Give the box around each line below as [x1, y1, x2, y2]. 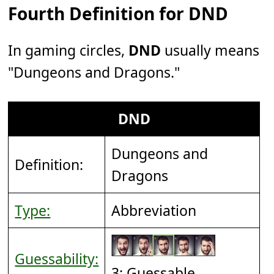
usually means [161, 40, 260, 61]
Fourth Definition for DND [8, 2, 229, 26]
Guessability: [15, 249, 99, 269]
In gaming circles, [8, 40, 129, 61]
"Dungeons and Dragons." [8, 62, 180, 83]
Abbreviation [111, 201, 197, 221]
